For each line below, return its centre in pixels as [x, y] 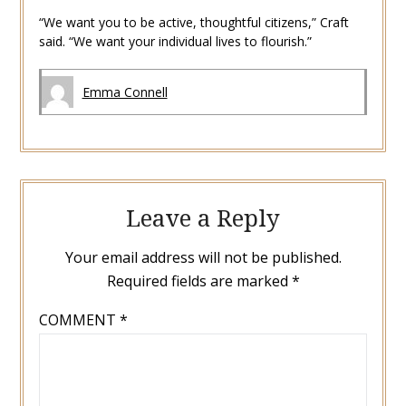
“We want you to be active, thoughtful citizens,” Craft [193, 23]
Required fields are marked [199, 280]
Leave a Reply [203, 217]
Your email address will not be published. [203, 257]
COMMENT [79, 319]
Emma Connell [125, 92]
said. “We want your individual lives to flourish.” [175, 42]
